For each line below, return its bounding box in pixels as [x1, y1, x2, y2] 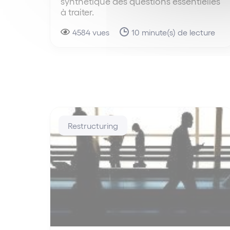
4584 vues [72, 27, 109, 37]
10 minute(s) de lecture [131, 27, 215, 37]
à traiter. [61, 6, 94, 17]
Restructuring [68, 121, 118, 131]
